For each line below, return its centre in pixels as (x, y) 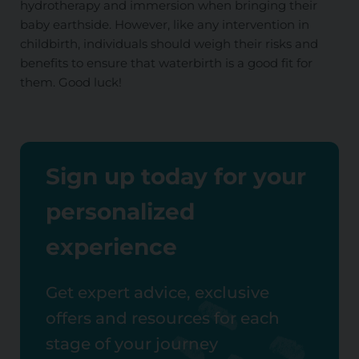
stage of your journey (131, 344)
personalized (120, 211)
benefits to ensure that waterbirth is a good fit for (166, 63)
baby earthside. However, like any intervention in (164, 24)
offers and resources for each (162, 319)
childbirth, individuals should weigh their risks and (169, 43)
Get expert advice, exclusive (157, 293)
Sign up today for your (175, 176)
